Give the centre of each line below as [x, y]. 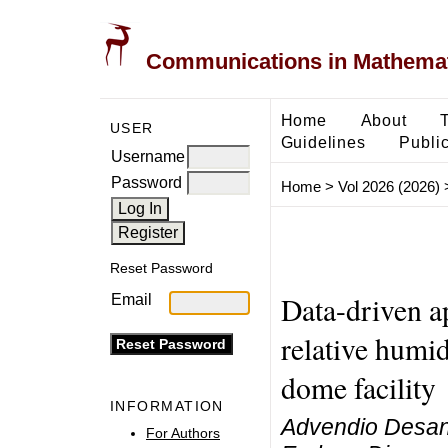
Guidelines [323, 141]
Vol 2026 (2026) [388, 187]
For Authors [183, 432]
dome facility [358, 387]
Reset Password [161, 268]
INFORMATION [167, 406]
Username [148, 156]
